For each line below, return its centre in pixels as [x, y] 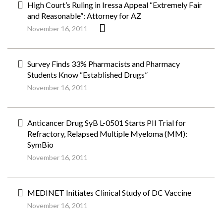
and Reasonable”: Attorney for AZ [84, 16]
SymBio [40, 144]
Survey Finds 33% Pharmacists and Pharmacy [104, 64]
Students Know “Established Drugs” [87, 75]
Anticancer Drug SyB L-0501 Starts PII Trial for [107, 123]
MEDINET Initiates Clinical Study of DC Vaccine [109, 193]
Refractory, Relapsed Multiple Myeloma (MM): [107, 134]
